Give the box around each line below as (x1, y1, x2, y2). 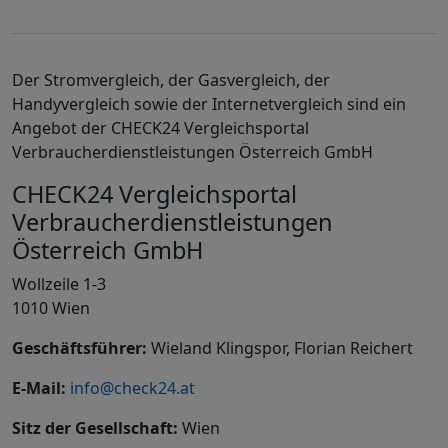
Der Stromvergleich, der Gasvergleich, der (12, 69, 330, 91)
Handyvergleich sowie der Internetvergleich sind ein (12, 93, 406, 115)
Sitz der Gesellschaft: (12, 417, 178, 439)
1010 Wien (12, 297, 90, 319)
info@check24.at (70, 377, 195, 399)
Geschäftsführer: (12, 337, 147, 359)
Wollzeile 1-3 (12, 273, 106, 295)
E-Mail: (12, 377, 70, 399)
